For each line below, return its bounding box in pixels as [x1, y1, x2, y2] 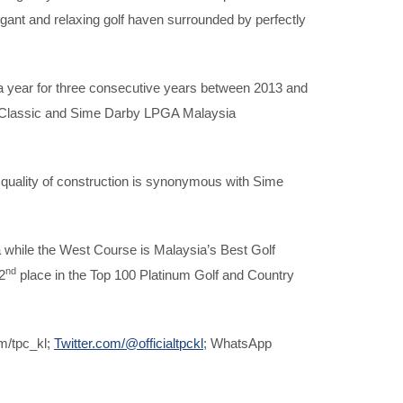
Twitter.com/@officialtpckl [54, 336, 203, 351]
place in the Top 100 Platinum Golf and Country [16, 267, 294, 282]
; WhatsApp [203, 336, 272, 351]
